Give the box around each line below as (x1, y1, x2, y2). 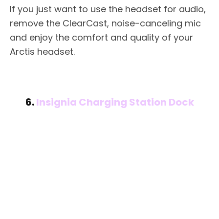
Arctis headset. (10, 45, 75, 58)
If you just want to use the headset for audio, (10, 2, 206, 15)
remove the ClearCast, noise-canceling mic (10, 17, 201, 29)
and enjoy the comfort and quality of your (10, 31, 193, 44)
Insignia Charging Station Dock (36, 95, 194, 109)
